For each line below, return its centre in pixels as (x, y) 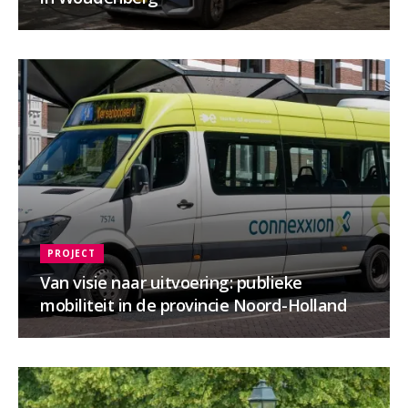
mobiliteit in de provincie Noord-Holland (194, 304)
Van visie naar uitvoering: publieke (171, 281)
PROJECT (72, 253)
